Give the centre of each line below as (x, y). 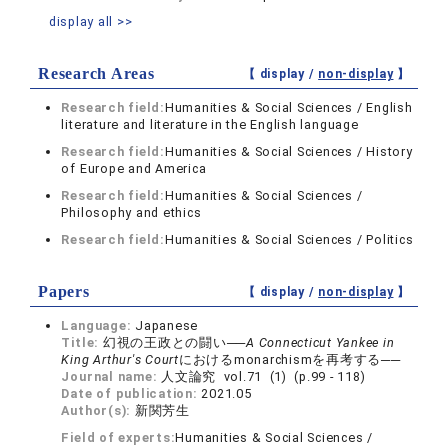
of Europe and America (134, 169)
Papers (64, 292)
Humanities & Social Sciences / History (288, 152)
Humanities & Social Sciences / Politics (289, 240)
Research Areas (96, 74)
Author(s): (98, 411)
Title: (82, 343)
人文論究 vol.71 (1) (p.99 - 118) (263, 377)
